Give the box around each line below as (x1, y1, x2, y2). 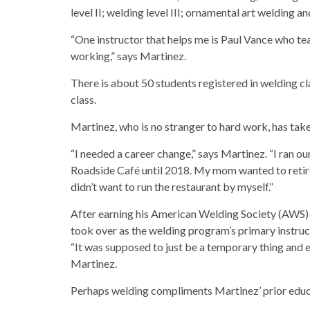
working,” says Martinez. (71, 49, 186, 62)
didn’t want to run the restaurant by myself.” (71, 180, 273, 193)
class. (71, 93, 96, 106)
